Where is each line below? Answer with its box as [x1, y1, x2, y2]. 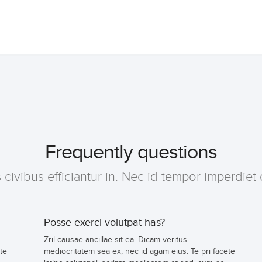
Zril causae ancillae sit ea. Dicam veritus [44, 235, 187, 245]
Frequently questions [45, 141, 217, 165]
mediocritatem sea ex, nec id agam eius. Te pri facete [44, 247, 235, 257]
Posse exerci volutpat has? [44, 216, 165, 229]
